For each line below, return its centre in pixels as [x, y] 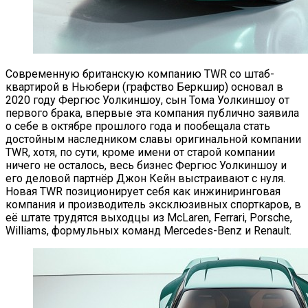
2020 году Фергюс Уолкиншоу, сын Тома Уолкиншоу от [147, 100]
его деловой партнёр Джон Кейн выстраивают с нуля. [145, 178]
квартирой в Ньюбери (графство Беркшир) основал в [144, 87]
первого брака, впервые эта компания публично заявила [152, 113]
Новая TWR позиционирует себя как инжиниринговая [143, 191]
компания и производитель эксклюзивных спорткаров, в [153, 204]
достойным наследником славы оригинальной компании [153, 139]
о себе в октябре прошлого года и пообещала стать [138, 126]
